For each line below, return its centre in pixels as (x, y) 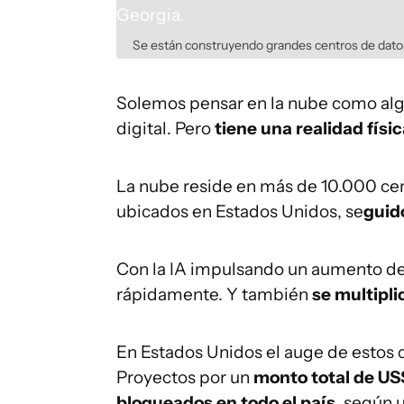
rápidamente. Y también (212, 294)
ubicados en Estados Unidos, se (240, 211)
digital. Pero (164, 129)
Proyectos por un (185, 377)
